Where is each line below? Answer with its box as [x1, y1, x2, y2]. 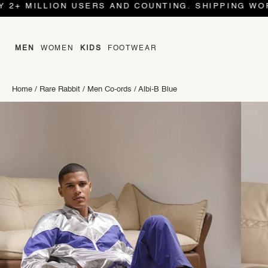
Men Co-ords [87, 86, 132, 93]
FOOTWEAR [107, 45, 157, 52]
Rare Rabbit [39, 86, 80, 93]
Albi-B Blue [138, 86, 177, 93]
